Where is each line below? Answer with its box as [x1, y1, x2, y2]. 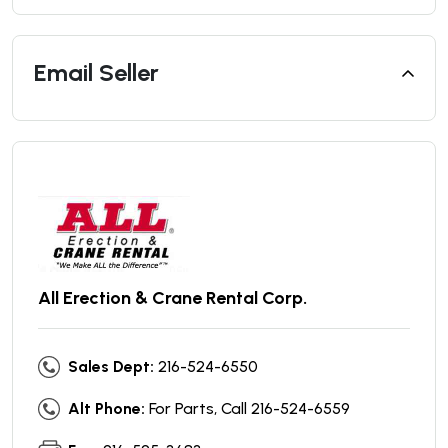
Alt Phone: [68, 399, 145, 419]
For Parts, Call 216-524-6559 [149, 399, 350, 419]
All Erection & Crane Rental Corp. [38, 287, 307, 310]
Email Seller [34, 58, 159, 88]
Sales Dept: [68, 357, 154, 377]
